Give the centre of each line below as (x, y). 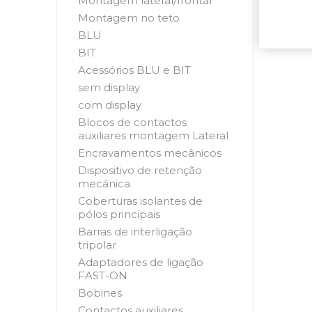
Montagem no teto (128, 18)
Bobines (100, 293)
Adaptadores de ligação (140, 262)
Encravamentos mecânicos (149, 153)
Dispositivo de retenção (140, 170)
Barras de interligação (135, 232)
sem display (109, 87)
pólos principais (119, 214)
